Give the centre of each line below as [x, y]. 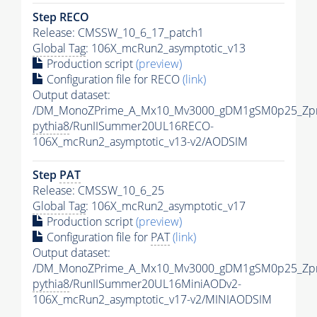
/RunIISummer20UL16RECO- [142, 126]
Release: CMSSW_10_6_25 [98, 190]
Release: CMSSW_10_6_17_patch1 [118, 32]
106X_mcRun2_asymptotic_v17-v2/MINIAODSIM [152, 299]
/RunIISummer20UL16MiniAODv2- [155, 283]
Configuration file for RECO [113, 79]
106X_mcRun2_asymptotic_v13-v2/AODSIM [140, 141]
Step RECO [61, 17]
